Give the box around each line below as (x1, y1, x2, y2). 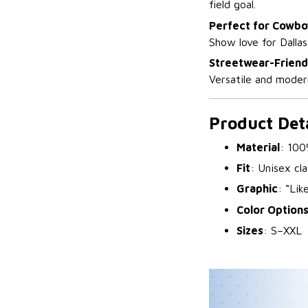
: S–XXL (263, 224, 302, 237)
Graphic (236, 182, 278, 195)
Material (236, 140, 280, 153)
